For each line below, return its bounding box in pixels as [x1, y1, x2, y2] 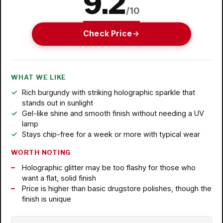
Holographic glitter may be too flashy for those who [21, 163, 196, 172]
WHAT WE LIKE [11, 73, 67, 81]
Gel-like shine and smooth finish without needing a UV [21, 109, 204, 117]
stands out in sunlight [21, 98, 93, 107]
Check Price [83, 29, 132, 39]
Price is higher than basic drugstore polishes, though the [21, 184, 212, 193]
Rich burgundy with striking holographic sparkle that [21, 88, 195, 97]
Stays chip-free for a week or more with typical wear [21, 129, 200, 138]
